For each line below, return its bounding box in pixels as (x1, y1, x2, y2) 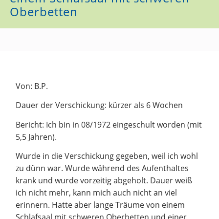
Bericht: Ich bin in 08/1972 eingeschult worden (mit (16, 119, 202, 130)
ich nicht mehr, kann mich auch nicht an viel (16, 187, 177, 198)
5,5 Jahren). (16, 131, 57, 142)
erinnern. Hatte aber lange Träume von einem (16, 199, 185, 211)
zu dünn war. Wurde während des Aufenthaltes (16, 163, 189, 174)
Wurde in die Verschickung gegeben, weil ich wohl (16, 151, 198, 162)
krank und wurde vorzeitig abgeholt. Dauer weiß (16, 175, 193, 186)
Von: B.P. (16, 81, 48, 91)
